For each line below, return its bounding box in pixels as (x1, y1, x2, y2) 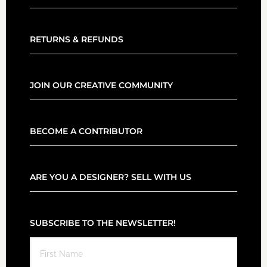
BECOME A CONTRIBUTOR (29, 126, 142, 137)
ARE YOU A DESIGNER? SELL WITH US (29, 172, 191, 183)
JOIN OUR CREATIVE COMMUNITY (29, 80, 173, 91)
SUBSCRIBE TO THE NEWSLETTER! (29, 218, 176, 229)
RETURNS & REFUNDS (29, 34, 123, 45)
